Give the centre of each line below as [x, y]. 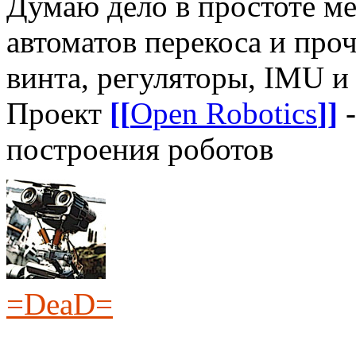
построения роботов [140, 149]
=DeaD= [60, 304]
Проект [58, 113]
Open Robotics [224, 113]
